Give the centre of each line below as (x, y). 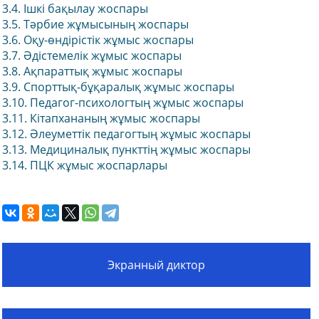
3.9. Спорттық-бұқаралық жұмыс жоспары (118, 87)
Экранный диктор (156, 265)
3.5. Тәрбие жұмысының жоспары (95, 24)
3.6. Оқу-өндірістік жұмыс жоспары (98, 40)
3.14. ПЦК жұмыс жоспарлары (85, 165)
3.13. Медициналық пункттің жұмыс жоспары (126, 150)
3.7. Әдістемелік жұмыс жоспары (92, 56)
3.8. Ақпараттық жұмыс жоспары (92, 71)
